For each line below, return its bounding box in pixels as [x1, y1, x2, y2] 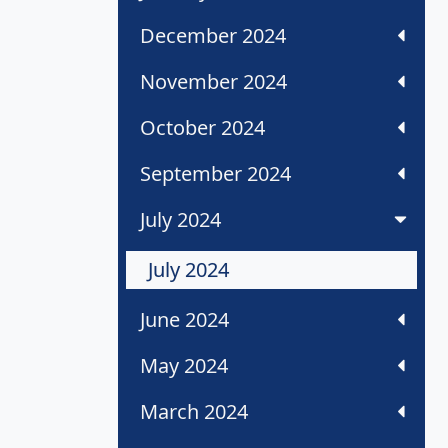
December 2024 [140, 22, 286, 50]
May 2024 [140, 352, 228, 380]
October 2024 [140, 114, 265, 142]
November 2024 [140, 68, 287, 96]
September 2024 [140, 160, 291, 188]
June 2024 [140, 306, 229, 334]
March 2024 [140, 398, 248, 426]
